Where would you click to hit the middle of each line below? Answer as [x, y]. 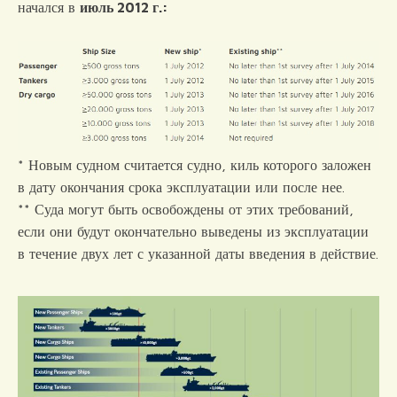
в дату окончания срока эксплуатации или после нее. [181, 187]
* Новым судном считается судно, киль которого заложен [195, 164]
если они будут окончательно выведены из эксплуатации [193, 231]
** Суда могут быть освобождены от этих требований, [186, 209]
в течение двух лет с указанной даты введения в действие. [198, 253]
